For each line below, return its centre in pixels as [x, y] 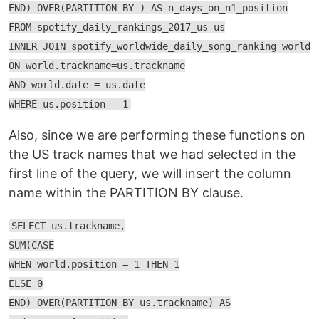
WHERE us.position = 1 [68, 104]
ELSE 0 [26, 283]
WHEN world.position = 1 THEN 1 [94, 264]
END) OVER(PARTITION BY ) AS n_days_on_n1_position [148, 7]
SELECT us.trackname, [68, 225]
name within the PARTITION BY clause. [126, 192]
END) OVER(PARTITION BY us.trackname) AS [120, 302]
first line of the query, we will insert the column [150, 173]
